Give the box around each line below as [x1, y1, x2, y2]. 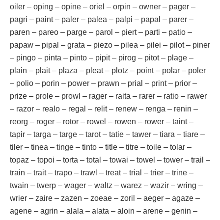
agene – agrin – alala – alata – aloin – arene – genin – [10, 206, 197, 215]
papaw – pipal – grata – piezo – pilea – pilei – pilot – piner [10, 40, 210, 49]
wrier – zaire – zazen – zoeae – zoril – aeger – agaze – [10, 193, 200, 202]
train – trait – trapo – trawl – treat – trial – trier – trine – [10, 168, 193, 177]
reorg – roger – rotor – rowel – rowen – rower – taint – [10, 117, 193, 126]
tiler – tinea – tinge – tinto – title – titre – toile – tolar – [10, 142, 192, 151]
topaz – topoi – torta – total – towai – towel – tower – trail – [10, 155, 210, 164]
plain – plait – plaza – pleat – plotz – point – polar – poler [10, 66, 206, 75]
